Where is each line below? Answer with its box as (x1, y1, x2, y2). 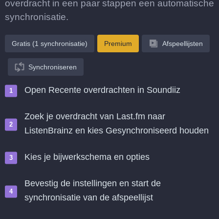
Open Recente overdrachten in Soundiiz (24, 85, 180, 95)
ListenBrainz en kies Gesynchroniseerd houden (24, 126, 209, 135)
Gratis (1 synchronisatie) (12, 40, 88, 47)
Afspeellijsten (162, 40, 203, 47)
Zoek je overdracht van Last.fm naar (24, 111, 165, 121)
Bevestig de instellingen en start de (24, 178, 161, 188)
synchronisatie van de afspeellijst (24, 193, 153, 202)
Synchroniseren (28, 63, 77, 71)
